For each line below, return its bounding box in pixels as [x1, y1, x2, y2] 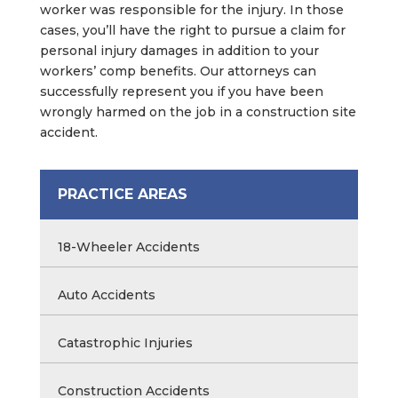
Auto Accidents [57, 286, 155, 303]
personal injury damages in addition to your [39, 42, 319, 59]
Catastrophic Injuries [57, 334, 193, 351]
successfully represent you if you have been [39, 83, 323, 99]
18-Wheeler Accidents [57, 238, 200, 255]
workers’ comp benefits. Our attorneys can [39, 62, 316, 79]
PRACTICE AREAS [57, 185, 187, 203]
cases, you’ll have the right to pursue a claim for [39, 21, 346, 38]
